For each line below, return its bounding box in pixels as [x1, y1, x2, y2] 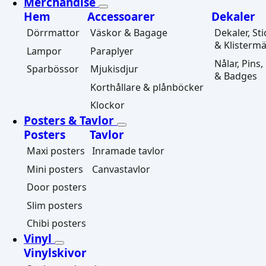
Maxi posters [26, 144, 85, 158]
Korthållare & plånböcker [90, 80, 204, 94]
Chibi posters [26, 217, 86, 230]
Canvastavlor [92, 162, 151, 176]
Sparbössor [26, 62, 79, 76]
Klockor [90, 99, 125, 112]
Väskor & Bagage [90, 26, 167, 40]
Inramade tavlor [92, 144, 165, 158]
